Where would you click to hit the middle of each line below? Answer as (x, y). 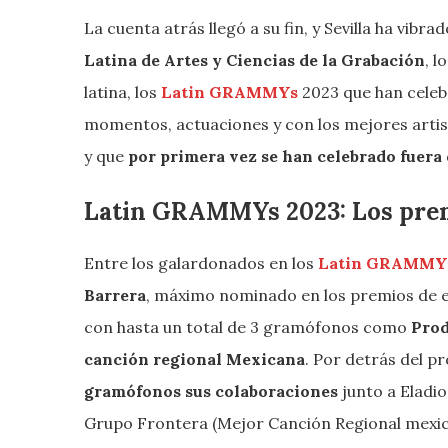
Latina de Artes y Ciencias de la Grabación (254, 60)
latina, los (120, 92)
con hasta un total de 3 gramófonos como (247, 327)
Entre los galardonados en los (201, 263)
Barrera (115, 295)
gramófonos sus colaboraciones (211, 391)
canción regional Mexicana (194, 359)
